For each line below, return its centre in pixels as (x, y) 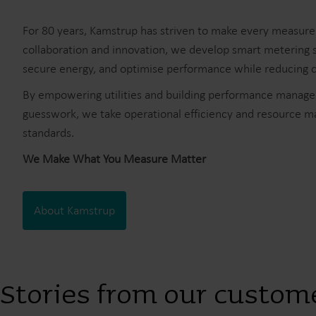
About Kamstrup (74, 211)
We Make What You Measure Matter (114, 159)
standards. (48, 133)
